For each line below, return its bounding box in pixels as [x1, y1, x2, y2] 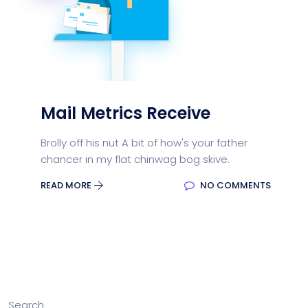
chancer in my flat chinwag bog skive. [41, 152, 230, 166]
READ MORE [41, 179, 93, 192]
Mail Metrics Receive [41, 102, 210, 124]
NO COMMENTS [198, 179, 271, 192]
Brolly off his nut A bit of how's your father [41, 135, 247, 150]
